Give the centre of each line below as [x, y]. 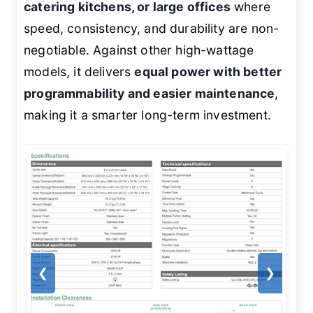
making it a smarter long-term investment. [147, 115]
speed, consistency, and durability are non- [152, 29]
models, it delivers [79, 72]
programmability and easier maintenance [150, 94]
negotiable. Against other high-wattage [139, 50]
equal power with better [208, 72]
